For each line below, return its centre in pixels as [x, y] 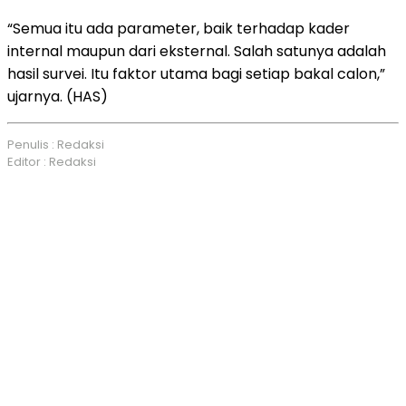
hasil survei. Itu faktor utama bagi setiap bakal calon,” [196, 73]
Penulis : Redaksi [56, 144]
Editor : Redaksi [52, 161]
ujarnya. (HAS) [58, 96]
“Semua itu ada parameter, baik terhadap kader [179, 28]
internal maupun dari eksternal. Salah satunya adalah [197, 51]
